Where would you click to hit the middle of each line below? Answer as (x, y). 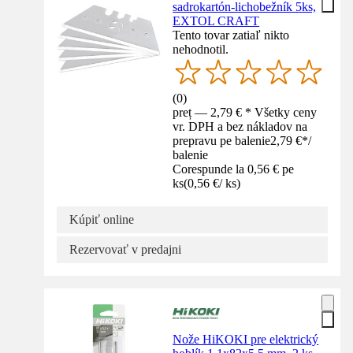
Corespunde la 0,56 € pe (234, 169)
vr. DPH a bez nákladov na (240, 127)
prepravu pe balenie (222, 141)
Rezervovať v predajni (125, 250)
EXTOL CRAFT (216, 20)
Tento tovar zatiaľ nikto (231, 35)
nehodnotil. (201, 49)
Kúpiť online (102, 220)
